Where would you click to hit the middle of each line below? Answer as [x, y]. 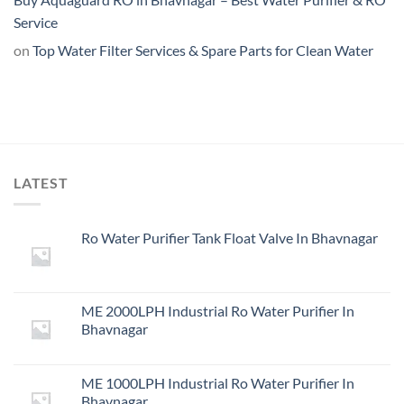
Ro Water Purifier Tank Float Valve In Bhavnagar [230, 238]
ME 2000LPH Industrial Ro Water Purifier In [218, 311]
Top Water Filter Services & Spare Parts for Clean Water [203, 50]
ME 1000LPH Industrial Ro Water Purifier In [218, 383]
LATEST [41, 182]
